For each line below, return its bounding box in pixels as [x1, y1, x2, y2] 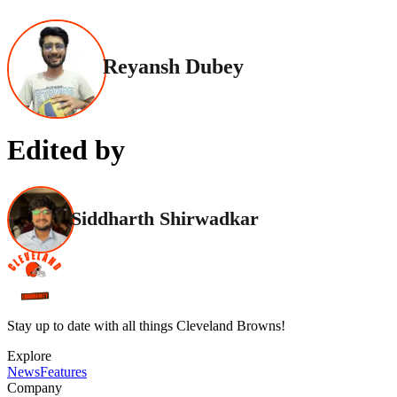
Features [40, 363, 87, 379]
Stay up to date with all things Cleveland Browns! [7, 317, 285, 333]
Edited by [7, 134, 125, 167]
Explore [7, 347, 51, 363]
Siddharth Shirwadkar [71, 206, 259, 230]
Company [7, 379, 62, 395]
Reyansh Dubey [103, 55, 244, 79]
